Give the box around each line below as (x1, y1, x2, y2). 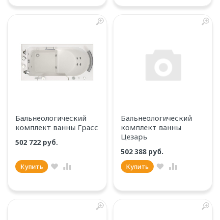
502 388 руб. (121, 147, 165, 156)
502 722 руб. (15, 137, 60, 147)
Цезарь (121, 132, 147, 141)
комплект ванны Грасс (15, 122, 98, 132)
